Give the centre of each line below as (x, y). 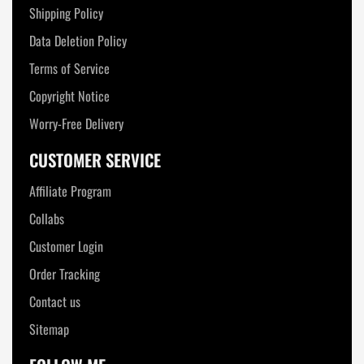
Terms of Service (70, 68)
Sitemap (50, 329)
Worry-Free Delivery (77, 123)
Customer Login (67, 246)
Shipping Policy (67, 13)
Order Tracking (65, 273)
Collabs (47, 218)
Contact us (55, 301)
